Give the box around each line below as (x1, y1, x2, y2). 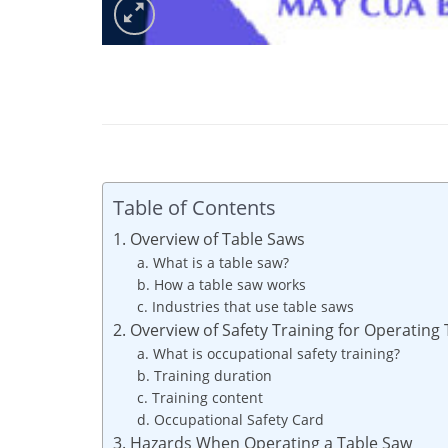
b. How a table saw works (136, 274, 306, 294)
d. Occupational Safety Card (136, 409, 324, 429)
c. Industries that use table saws (136, 296, 354, 316)
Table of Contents (113, 192, 276, 221)
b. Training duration (136, 365, 272, 385)
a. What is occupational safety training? (136, 343, 400, 363)
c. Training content (136, 387, 263, 407)
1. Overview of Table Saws (113, 227, 305, 250)
